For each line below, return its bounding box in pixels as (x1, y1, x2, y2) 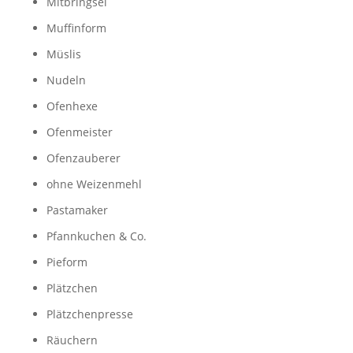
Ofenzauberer (46, 150, 121, 165)
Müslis (46, 46, 81, 61)
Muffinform (46, 20, 106, 35)
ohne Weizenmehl (46, 176, 142, 191)
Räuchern (46, 333, 98, 347)
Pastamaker (46, 203, 108, 217)
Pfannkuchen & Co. (46, 229, 147, 243)
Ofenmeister (46, 124, 113, 139)
